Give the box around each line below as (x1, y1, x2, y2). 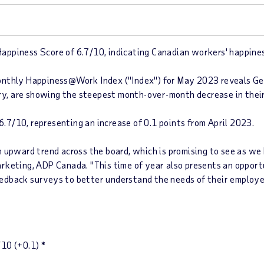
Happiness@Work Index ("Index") (26, 74, 163, 85)
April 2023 (207, 117, 252, 128)
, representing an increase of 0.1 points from (27, 117, 208, 128)
